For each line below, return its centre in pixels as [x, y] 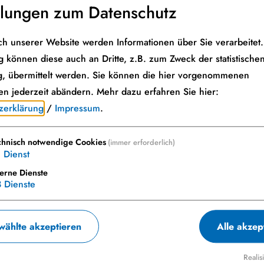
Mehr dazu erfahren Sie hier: [158, 92]
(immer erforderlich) [141, 143]
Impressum [77, 108]
